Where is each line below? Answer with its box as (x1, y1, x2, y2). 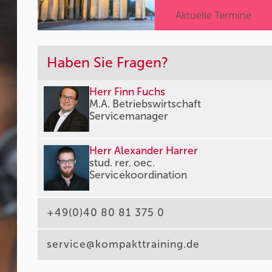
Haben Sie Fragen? (47, 54, 169, 71)
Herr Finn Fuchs (89, 86, 166, 98)
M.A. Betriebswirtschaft (89, 98, 202, 110)
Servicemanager (89, 110, 169, 123)
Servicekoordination (89, 169, 188, 182)
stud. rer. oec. (89, 157, 155, 169)
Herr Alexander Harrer (89, 144, 199, 157)
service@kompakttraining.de (47, 238, 200, 251)
